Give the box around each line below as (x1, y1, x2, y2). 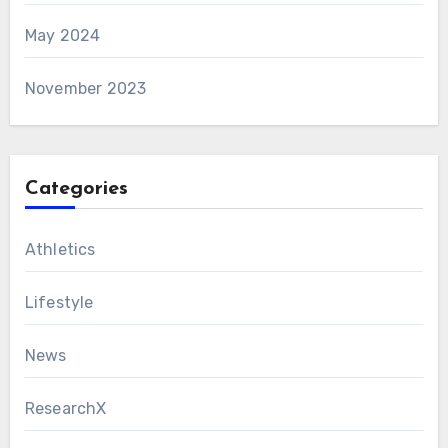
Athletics (24, 240, 96, 260)
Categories (24, 179, 128, 200)
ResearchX (24, 399, 107, 419)
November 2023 (24, 79, 147, 99)
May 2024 (24, 26, 101, 46)
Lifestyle (24, 293, 94, 313)
